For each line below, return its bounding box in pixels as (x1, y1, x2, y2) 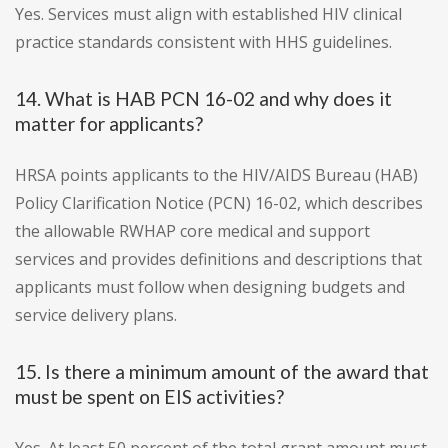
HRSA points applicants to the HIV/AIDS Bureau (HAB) (15, 164, 418, 187)
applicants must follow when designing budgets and (15, 276, 405, 299)
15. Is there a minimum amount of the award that (15, 360, 429, 384)
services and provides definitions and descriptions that (15, 248, 422, 271)
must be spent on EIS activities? (15, 385, 284, 409)
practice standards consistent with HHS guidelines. (15, 31, 392, 54)
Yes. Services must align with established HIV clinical (15, 3, 402, 26)
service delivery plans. (15, 304, 177, 327)
